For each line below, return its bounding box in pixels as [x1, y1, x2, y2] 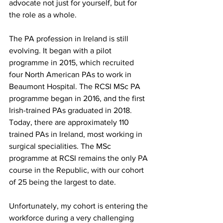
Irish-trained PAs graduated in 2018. [9, 106, 134, 114]
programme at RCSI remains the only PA [9, 153, 150, 162]
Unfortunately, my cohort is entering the [9, 201, 150, 210]
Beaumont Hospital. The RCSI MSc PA [9, 82, 142, 91]
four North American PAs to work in [9, 70, 133, 79]
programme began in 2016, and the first [9, 94, 147, 103]
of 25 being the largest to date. [9, 177, 116, 186]
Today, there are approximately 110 [9, 117, 131, 126]
